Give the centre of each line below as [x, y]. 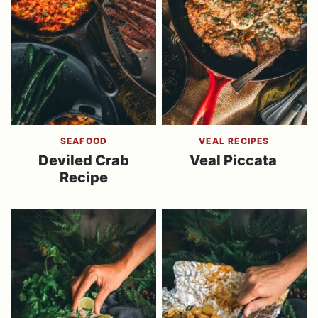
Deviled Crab [84, 160]
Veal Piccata [234, 160]
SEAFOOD [84, 141]
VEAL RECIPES [234, 141]
